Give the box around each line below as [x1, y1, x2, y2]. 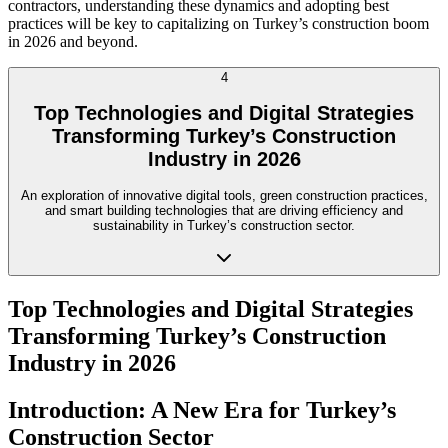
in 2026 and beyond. [8, 33, 138, 51]
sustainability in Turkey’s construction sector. [93, 217, 355, 233]
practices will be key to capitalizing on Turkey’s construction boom [8, 15, 429, 33]
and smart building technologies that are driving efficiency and [45, 202, 403, 218]
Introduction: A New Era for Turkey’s [8, 396, 396, 423]
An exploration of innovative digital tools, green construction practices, [20, 187, 428, 203]
